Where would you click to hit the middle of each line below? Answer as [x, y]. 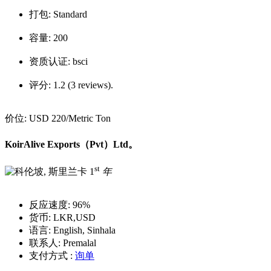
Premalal [78, 243]
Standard [70, 15]
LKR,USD [73, 218]
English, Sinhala [83, 230]
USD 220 [47, 119]
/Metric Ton [88, 119]
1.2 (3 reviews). [83, 85]
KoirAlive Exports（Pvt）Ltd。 [71, 144]
